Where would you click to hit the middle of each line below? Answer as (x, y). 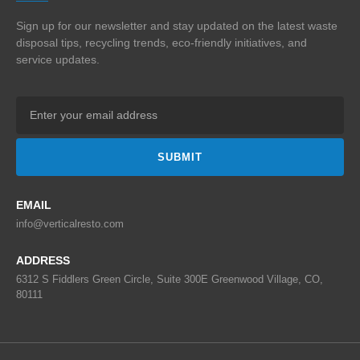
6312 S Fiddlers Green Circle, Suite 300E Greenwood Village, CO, (170, 279)
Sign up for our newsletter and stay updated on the (147, 26)
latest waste (307, 26)
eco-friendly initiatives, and (239, 43)
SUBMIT (180, 157)
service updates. (58, 60)
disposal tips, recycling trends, (94, 43)
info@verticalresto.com (70, 223)
